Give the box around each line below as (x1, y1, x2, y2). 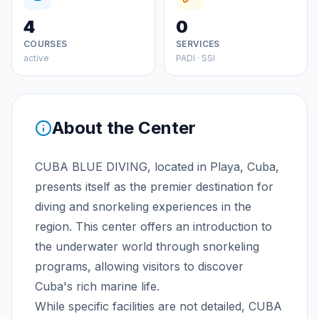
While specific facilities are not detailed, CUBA (35, 299, 282, 313)
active (23, 53, 49, 63)
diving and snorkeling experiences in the (35, 199, 251, 214)
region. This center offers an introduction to (35, 219, 272, 234)
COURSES (23, 38, 68, 49)
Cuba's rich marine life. (35, 279, 159, 293)
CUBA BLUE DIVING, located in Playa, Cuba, (35, 159, 279, 174)
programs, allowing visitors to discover (35, 259, 244, 273)
